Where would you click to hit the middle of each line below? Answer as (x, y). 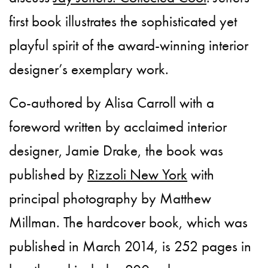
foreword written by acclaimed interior (118, 127)
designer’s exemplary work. (89, 69)
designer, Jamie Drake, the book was (116, 151)
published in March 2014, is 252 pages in (130, 246)
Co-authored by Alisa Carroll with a (112, 103)
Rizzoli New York (138, 175)
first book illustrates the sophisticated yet (123, 22)
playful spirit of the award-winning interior (129, 45)
